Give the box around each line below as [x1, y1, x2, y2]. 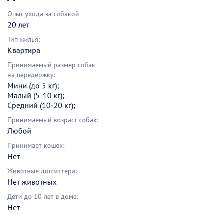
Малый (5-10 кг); [7, 90, 64, 100]
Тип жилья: [7, 34, 40, 44]
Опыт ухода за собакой [7, 9, 79, 18]
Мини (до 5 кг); [7, 80, 59, 90]
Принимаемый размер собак [7, 60, 95, 69]
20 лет [7, 19, 29, 29]
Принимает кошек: [7, 140, 64, 150]
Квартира [7, 45, 40, 55]
